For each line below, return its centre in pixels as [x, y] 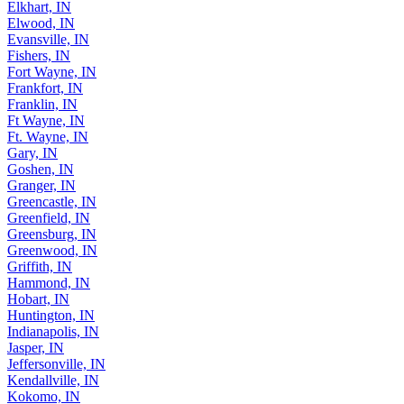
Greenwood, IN [52, 251]
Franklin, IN [42, 105]
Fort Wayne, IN [52, 72]
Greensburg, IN [52, 234]
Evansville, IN [48, 40]
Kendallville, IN [53, 381]
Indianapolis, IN [53, 332]
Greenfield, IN [49, 218]
